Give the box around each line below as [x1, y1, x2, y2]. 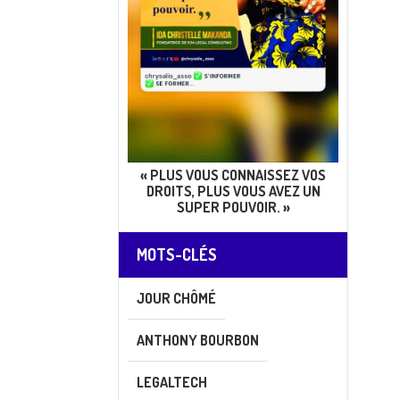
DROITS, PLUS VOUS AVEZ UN [146, 182, 321, 201]
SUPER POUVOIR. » [176, 198, 290, 217]
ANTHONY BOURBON [137, 331, 259, 350]
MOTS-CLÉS [137, 245, 217, 265]
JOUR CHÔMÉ [137, 289, 216, 308]
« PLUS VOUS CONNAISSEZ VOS [140, 166, 326, 185]
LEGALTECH [137, 373, 207, 392]
